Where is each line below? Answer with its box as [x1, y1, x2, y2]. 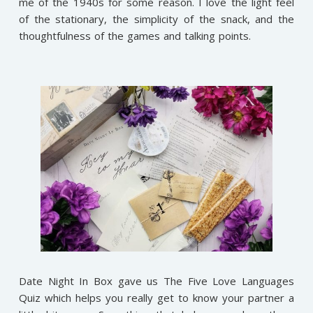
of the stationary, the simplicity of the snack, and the [18, 12, 295, 27]
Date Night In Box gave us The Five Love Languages [18, 274, 295, 289]
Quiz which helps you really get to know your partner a [18, 291, 295, 305]
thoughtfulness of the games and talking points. [18, 29, 251, 43]
